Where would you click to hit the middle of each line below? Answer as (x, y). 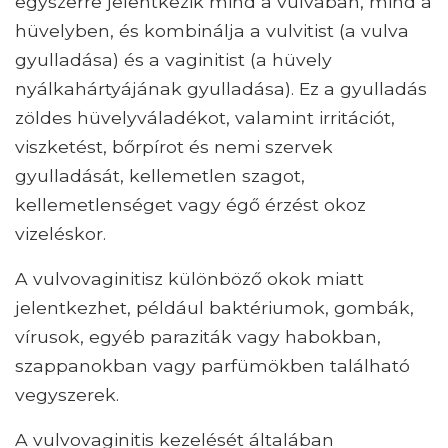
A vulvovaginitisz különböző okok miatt (189, 279)
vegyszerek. (67, 395)
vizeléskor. (60, 234)
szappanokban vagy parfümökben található (212, 366)
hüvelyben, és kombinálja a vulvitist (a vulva (212, 31)
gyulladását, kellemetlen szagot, (160, 176)
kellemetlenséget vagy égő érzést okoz (190, 205)
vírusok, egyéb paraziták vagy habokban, (198, 337)
